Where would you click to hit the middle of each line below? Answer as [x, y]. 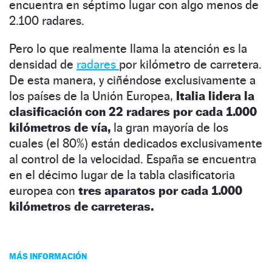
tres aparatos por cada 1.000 [160, 190]
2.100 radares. [47, 20]
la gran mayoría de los [169, 127]
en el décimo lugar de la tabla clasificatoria [122, 175]
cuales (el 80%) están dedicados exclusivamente [136, 143]
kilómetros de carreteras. [81, 206]
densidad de [43, 64]
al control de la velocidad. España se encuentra [133, 159]
